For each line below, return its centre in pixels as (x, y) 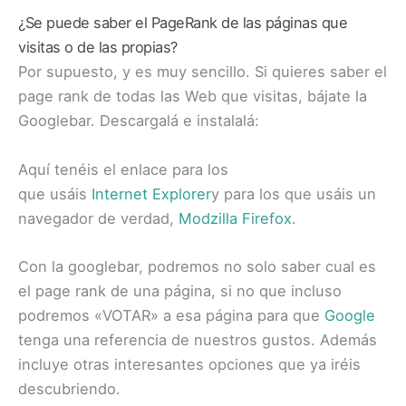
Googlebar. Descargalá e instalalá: (139, 121)
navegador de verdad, (98, 218)
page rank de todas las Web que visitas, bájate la (193, 97)
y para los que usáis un (294, 193)
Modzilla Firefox (235, 218)
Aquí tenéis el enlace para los (123, 169)
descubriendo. (69, 388)
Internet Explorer (151, 193)
